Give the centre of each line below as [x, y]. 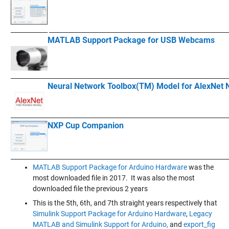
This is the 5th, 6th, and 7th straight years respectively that [125, 203]
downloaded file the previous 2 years [90, 189]
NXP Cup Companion [85, 125]
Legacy [200, 214]
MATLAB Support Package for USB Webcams [131, 40]
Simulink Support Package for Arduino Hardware [109, 214]
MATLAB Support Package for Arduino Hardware [110, 167]
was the [201, 167]
